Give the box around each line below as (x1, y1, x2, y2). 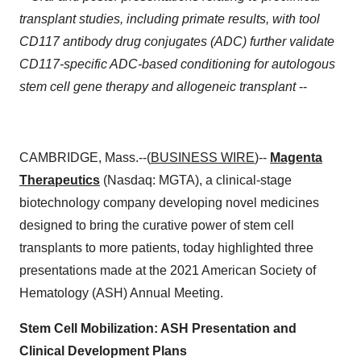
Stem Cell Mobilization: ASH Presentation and (19, 322, 297, 335)
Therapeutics (19, 173, 100, 187)
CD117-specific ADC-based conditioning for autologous (19, 57, 335, 71)
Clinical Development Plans (19, 344, 187, 358)
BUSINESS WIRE (151, 151, 255, 164)
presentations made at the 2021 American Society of (19, 263, 316, 277)
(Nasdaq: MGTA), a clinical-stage (100, 173, 292, 187)
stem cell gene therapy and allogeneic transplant (19, 80, 299, 93)
